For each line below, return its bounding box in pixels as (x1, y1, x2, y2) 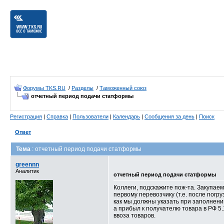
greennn (15, 161, 39, 168)
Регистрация (10, 113, 42, 119)
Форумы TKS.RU (23, 85, 65, 91)
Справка (46, 113, 68, 119)
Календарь (113, 113, 140, 119)
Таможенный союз (99, 85, 146, 91)
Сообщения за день (144, 113, 194, 119)
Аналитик (15, 168, 39, 174)
